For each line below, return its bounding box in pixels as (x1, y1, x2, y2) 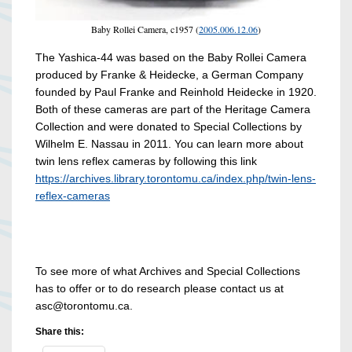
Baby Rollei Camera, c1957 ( (91, 23, 199, 36)
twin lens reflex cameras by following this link (35, 155, 257, 168)
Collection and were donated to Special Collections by (35, 120, 302, 134)
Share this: (35, 326, 84, 338)
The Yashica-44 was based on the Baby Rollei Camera (35, 51, 306, 64)
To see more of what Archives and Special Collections (35, 265, 300, 278)
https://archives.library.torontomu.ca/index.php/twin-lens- (35, 172, 316, 185)
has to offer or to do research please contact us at (35, 282, 284, 295)
